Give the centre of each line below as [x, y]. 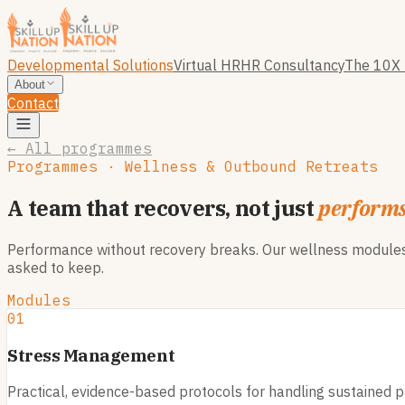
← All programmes [80, 148]
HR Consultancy [292, 65]
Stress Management [91, 355]
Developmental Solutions [90, 65]
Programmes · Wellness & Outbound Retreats [193, 166]
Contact [33, 103]
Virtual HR [207, 65]
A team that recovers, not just [160, 207]
